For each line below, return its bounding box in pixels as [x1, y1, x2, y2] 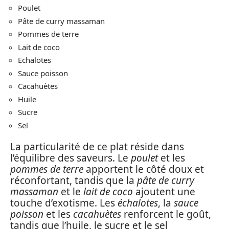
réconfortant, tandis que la [10, 174, 137, 188]
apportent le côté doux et [83, 163, 204, 176]
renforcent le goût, [121, 208, 211, 221]
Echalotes [18, 55, 51, 65]
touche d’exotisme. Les [10, 196, 118, 210]
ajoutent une [133, 185, 195, 199]
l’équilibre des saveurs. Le [10, 151, 131, 165]
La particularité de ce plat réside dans [10, 140, 184, 154]
